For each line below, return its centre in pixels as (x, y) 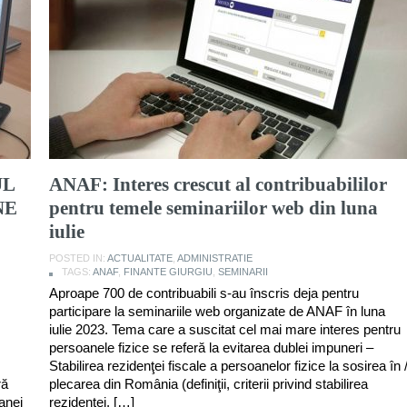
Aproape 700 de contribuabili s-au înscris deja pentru (204, 293)
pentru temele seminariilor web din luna (213, 208)
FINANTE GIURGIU (168, 271)
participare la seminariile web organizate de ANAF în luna (217, 311)
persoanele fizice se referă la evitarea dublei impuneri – (211, 347)
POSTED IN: (78, 258)
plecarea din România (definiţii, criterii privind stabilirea (208, 383)
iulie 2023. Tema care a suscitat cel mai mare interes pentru (225, 329)
